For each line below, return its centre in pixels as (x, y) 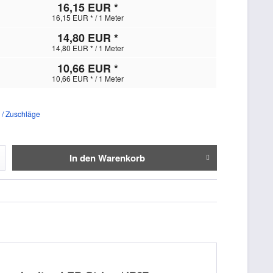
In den (82, 158)
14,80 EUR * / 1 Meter (87, 48)
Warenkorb (121, 158)
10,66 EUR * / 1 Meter (87, 78)
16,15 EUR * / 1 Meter (87, 17)
